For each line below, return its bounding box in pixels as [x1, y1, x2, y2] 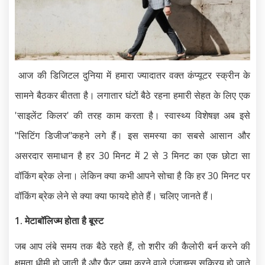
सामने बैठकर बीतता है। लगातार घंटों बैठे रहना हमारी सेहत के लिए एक [15, 88, 250, 102]
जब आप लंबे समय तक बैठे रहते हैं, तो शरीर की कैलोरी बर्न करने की [15, 239, 250, 253]
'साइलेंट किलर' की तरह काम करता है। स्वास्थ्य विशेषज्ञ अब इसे [15, 108, 250, 122]
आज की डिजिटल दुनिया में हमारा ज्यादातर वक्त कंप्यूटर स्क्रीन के [18, 68, 251, 82]
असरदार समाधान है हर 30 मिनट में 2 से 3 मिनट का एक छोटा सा [15, 148, 250, 162]
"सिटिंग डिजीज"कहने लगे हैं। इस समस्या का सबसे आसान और [15, 128, 250, 142]
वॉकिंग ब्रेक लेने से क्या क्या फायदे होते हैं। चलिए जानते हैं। [15, 189, 216, 202]
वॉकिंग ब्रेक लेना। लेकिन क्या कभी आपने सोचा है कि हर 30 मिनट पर [15, 169, 250, 182]
